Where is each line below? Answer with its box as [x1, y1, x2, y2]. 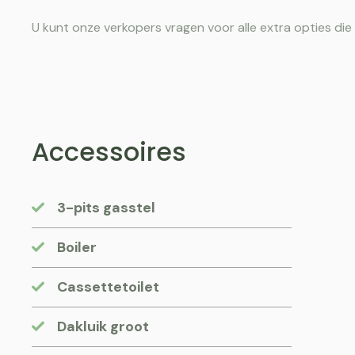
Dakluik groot [57, 316, 149, 336]
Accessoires [32, 133, 186, 170]
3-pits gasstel [57, 197, 155, 217]
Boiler [57, 237, 97, 257]
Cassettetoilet [57, 277, 159, 296]
